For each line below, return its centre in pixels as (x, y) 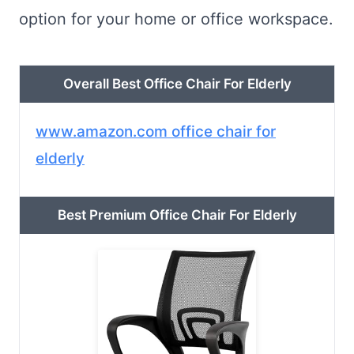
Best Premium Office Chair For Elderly (177, 215)
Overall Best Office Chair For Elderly (177, 84)
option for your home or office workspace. (176, 19)
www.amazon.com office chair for (156, 132)
